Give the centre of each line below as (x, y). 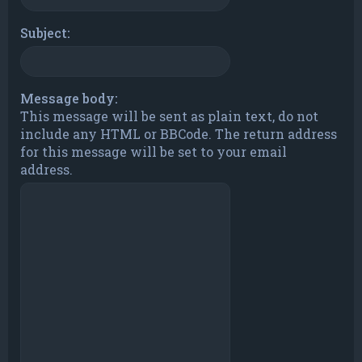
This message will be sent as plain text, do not (169, 116)
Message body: (69, 99)
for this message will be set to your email (154, 152)
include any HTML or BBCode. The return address (179, 134)
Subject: (45, 33)
